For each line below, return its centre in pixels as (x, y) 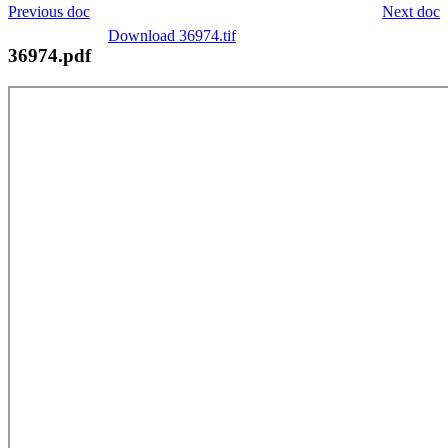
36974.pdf (49, 55)
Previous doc (49, 11)
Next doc (411, 11)
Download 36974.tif (172, 35)
